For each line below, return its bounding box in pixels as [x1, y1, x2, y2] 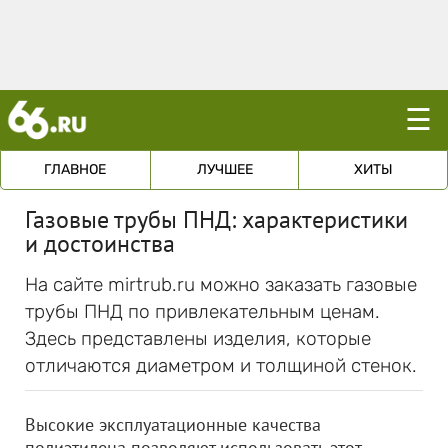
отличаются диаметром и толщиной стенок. [25, 354, 417, 377]
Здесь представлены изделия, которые [25, 327, 371, 350]
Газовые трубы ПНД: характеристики [25, 204, 408, 235]
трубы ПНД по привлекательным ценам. [25, 300, 380, 323]
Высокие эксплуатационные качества [25, 413, 321, 436]
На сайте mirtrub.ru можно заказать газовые [25, 273, 417, 296]
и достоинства [25, 228, 175, 259]
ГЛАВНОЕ [44, 161, 107, 178]
